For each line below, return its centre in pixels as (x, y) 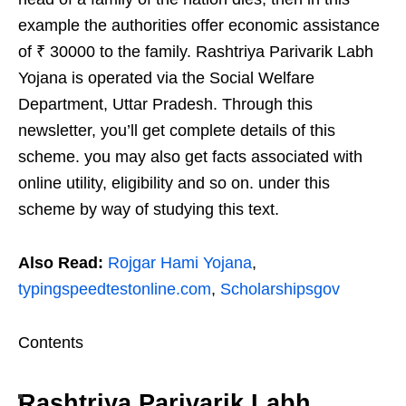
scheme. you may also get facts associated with (190, 157)
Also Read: (63, 263)
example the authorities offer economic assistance (199, 25)
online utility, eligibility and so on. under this (174, 183)
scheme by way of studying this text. (149, 209)
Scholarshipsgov (280, 289)
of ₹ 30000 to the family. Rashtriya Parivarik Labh (196, 52)
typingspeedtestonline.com (115, 289)
